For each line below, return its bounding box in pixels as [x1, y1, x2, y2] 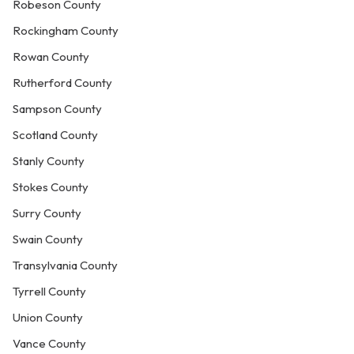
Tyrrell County [13, 284, 86, 299]
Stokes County [13, 179, 88, 194]
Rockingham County [13, 23, 119, 38]
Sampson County [13, 101, 102, 116]
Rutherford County [13, 75, 112, 90]
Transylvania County [13, 258, 118, 273]
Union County [13, 310, 83, 325]
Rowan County [13, 49, 89, 64]
